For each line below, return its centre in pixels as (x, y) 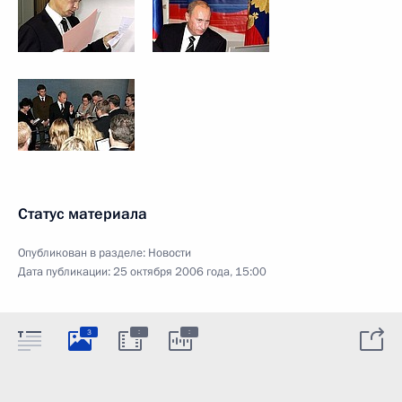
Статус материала (83, 214)
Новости (170, 253)
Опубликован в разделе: (83, 253)
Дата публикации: (66, 272)
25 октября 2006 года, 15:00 (190, 272)
